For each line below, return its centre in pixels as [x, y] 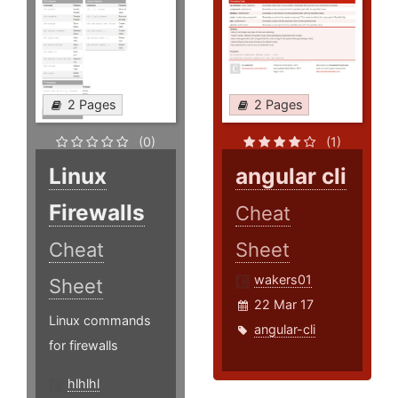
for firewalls [84, 346]
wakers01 [283, 280]
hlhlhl [84, 384]
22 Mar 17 [284, 305]
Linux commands [100, 321]
